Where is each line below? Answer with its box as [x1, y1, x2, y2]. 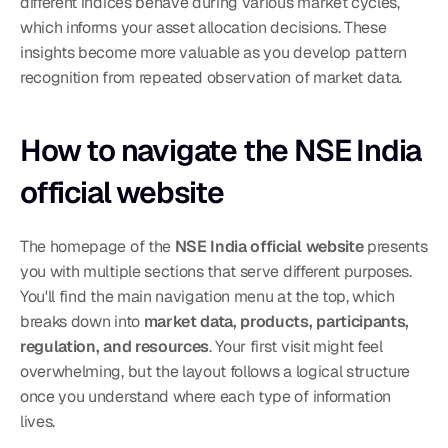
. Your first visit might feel [209, 336, 383, 357]
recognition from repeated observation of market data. [20, 67, 403, 88]
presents [363, 236, 428, 257]
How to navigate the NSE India [20, 131, 422, 170]
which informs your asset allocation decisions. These [20, 17, 387, 38]
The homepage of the [20, 236, 175, 257]
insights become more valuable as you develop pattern [20, 42, 407, 63]
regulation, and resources [20, 336, 209, 357]
